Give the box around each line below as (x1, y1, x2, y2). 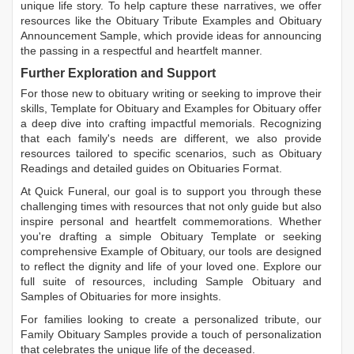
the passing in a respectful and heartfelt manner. (21, 43, 262, 57)
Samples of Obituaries (21, 289, 131, 303)
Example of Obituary (100, 244, 202, 258)
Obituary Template (160, 229, 257, 243)
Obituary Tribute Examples (115, 13, 251, 27)
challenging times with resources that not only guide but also (21, 199, 322, 213)
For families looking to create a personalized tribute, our (21, 312, 322, 326)
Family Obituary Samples (21, 327, 148, 341)
